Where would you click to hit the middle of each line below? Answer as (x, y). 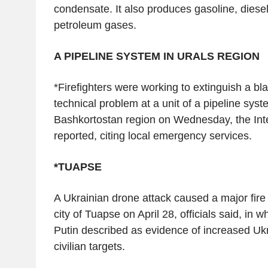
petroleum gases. (95, 25)
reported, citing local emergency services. (153, 135)
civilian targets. (89, 246)
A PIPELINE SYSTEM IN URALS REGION (156, 56)
